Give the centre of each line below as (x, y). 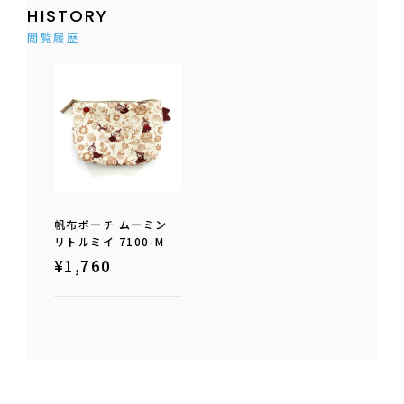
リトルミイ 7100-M (110, 242)
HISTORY (68, 16)
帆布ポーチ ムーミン (111, 225)
